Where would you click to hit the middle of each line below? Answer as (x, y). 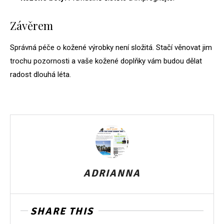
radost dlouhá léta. (40, 75)
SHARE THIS (62, 211)
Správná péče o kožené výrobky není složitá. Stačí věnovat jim (111, 48)
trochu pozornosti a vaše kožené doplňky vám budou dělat (106, 61)
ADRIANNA (112, 173)
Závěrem (31, 26)
